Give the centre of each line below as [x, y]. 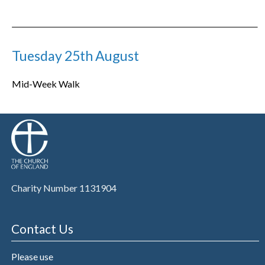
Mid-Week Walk [46, 84]
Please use [32, 256]
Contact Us [42, 229]
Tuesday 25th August [76, 56]
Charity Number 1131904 [64, 188]
